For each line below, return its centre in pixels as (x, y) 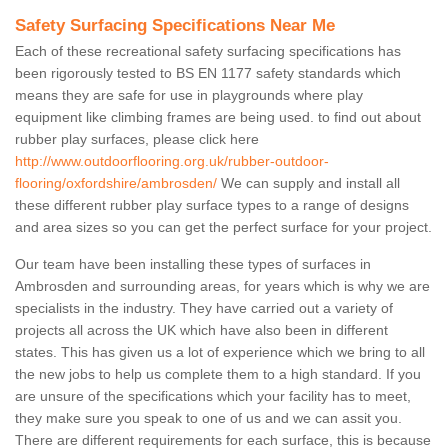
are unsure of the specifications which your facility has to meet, (213, 396)
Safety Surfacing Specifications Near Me (175, 26)
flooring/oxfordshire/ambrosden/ (116, 183)
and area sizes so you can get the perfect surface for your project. (223, 227)
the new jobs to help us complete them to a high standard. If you (218, 374)
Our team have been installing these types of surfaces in (193, 264)
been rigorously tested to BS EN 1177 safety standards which (208, 73)
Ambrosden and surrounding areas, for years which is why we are (222, 286)
